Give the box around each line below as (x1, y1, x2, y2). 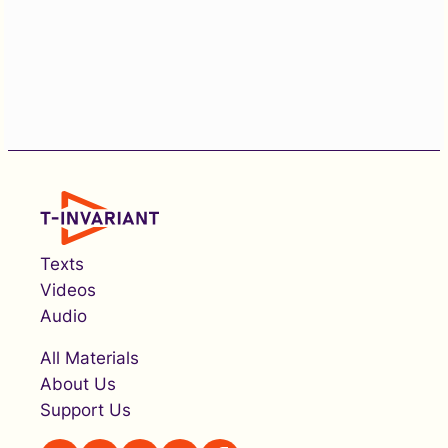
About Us (40, 374, 116, 395)
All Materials (40, 348, 139, 369)
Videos (40, 280, 96, 301)
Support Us (40, 400, 131, 421)
